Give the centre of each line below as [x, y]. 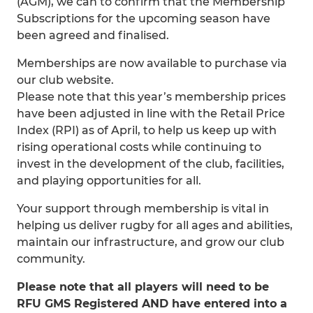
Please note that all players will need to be [143, 287]
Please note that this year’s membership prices [151, 97]
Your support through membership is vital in [143, 209]
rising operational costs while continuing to [139, 147]
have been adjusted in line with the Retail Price [151, 114]
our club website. [65, 80]
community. [51, 259]
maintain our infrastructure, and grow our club [151, 242]
